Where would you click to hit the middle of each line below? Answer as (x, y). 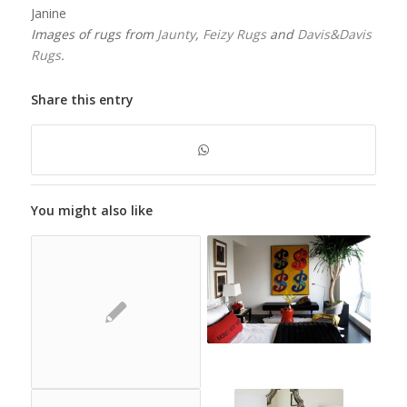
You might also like (91, 210)
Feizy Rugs (234, 34)
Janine (48, 13)
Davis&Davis (334, 34)
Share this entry (82, 99)
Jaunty (176, 34)
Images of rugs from (94, 34)
